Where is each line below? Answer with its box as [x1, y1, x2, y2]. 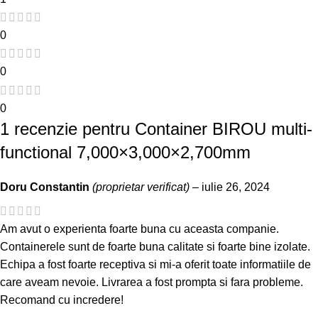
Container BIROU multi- [135, 119, 312, 138]
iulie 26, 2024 [202, 180, 270, 193]
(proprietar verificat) [92, 180, 190, 193]
